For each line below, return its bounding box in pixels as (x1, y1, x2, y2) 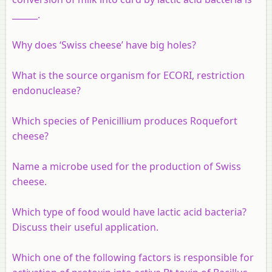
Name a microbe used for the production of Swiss (12, 159, 241, 173)
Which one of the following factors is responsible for (12, 250, 254, 264)
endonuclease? (12, 83, 81, 97)
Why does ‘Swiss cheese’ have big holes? (12, 38, 196, 52)
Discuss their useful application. (12, 220, 158, 234)
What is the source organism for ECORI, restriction (12, 68, 245, 82)
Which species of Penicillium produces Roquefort (12, 114, 237, 127)
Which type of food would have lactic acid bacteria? (12, 205, 246, 219)
